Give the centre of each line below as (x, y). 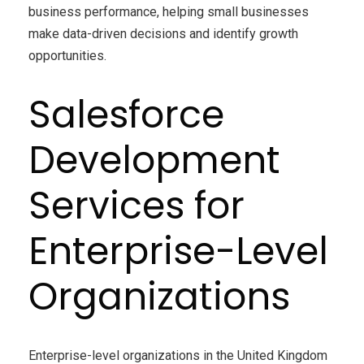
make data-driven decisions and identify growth (163, 34)
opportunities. (67, 56)
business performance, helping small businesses (169, 12)
